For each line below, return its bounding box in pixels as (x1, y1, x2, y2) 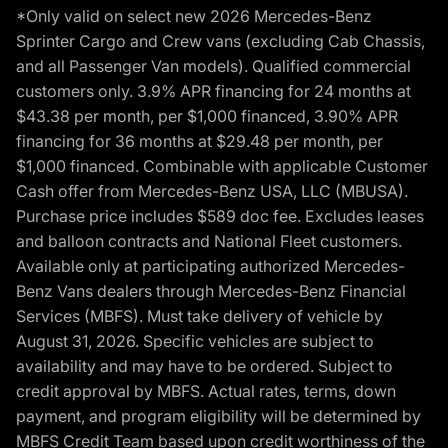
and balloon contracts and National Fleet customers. (16, 231, 402, 251)
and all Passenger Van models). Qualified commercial (16, 56, 411, 76)
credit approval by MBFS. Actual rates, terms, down (16, 381, 396, 401)
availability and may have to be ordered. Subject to (16, 356, 393, 376)
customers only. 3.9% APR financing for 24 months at (16, 81, 411, 101)
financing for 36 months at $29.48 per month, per (16, 131, 383, 151)
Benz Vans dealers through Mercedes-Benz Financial (16, 281, 406, 301)
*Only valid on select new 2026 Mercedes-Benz (16, 6, 372, 26)
